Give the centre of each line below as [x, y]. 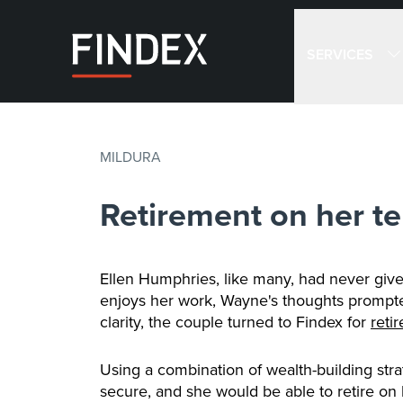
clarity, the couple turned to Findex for [235, 322]
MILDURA [130, 157]
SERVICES [340, 54]
